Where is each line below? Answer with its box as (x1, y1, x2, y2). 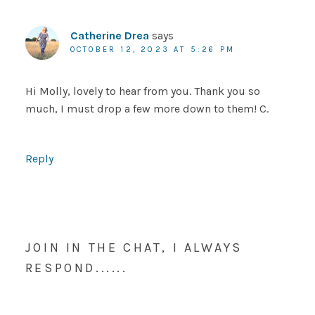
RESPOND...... (25, 260, 128, 276)
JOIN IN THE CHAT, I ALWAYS (25, 240, 243, 256)
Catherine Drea (70, 29, 149, 43)
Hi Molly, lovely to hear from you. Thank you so (25, 84, 260, 98)
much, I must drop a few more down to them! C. (25, 102, 269, 116)
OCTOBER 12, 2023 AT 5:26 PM (70, 45, 236, 55)
